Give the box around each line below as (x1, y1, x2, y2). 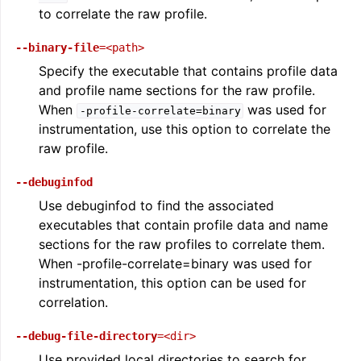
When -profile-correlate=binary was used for (39, 255, 312, 272)
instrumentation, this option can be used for (39, 275, 306, 291)
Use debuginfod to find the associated (39, 197, 274, 214)
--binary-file (15, 41, 99, 54)
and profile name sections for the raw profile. (39, 82, 315, 98)
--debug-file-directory (15, 330, 157, 342)
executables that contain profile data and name (39, 217, 328, 233)
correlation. (39, 294, 108, 310)
